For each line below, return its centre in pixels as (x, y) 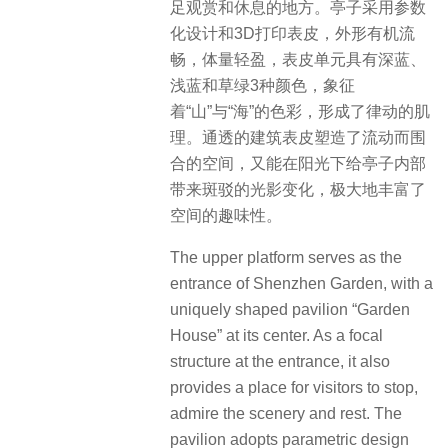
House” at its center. (240, 336)
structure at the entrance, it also (280, 362)
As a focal (348, 336)
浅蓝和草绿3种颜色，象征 (262, 85)
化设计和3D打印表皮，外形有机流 (292, 33)
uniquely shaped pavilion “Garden (290, 310)
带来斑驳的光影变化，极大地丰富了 (298, 189)
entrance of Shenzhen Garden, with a (301, 284)
